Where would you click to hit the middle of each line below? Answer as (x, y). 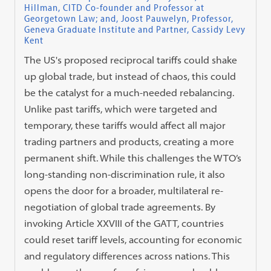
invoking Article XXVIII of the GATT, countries (124, 224)
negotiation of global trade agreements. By (120, 207)
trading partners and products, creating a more (129, 142)
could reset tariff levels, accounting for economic (133, 240)
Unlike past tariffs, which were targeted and (121, 109)
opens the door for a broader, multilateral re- (124, 191)
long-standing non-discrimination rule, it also (125, 175)
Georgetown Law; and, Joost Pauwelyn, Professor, (129, 18)
